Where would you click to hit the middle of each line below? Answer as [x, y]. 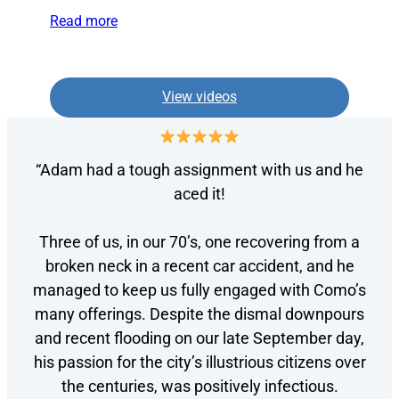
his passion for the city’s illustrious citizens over [199, 362]
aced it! [199, 194]
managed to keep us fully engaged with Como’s [199, 290]
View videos [199, 97]
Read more [84, 20]
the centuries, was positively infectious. [199, 387]
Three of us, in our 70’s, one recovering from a [199, 242]
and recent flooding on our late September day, [199, 338]
